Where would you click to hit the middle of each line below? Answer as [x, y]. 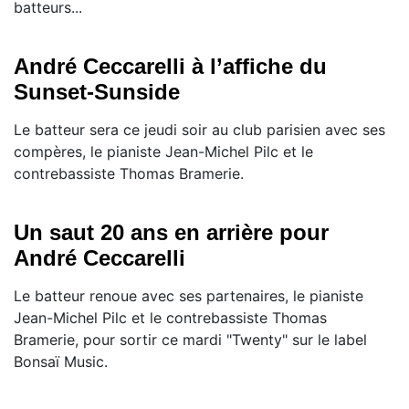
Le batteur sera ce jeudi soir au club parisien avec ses [199, 129]
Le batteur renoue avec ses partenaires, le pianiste [189, 295]
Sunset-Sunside [97, 91]
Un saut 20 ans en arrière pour [171, 232]
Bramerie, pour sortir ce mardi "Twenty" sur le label [190, 339]
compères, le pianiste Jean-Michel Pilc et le [163, 151]
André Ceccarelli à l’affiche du [170, 66]
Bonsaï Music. [61, 361]
